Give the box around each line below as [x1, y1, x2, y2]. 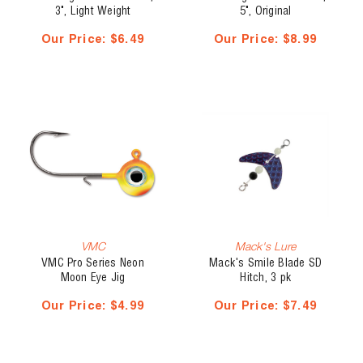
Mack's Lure [235, 239, 297, 254]
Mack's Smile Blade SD [209, 258, 322, 270]
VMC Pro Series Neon [41, 258, 144, 270]
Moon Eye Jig [60, 272, 126, 284]
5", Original [239, 6, 292, 18]
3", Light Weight [54, 6, 131, 18]
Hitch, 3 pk [240, 272, 292, 284]
